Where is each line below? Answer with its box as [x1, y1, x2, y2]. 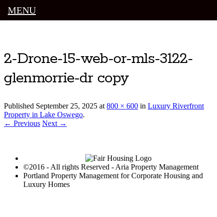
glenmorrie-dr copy [4, 69, 129, 88]
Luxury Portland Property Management [4, 32, 171, 43]
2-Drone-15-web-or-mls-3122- [4, 49, 193, 69]
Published [4, 102, 36, 110]
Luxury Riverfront [148, 102, 204, 110]
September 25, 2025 [36, 102, 97, 110]
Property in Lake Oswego [4, 110, 83, 119]
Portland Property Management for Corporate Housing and [23, 171, 203, 180]
